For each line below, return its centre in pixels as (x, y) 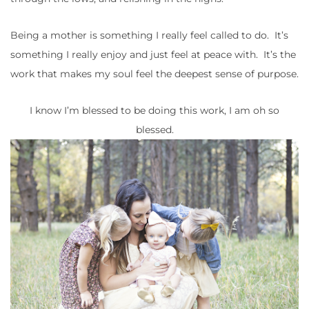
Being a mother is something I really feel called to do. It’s (149, 36)
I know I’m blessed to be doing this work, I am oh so (154, 111)
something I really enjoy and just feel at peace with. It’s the (153, 55)
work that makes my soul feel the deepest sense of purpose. (154, 74)
